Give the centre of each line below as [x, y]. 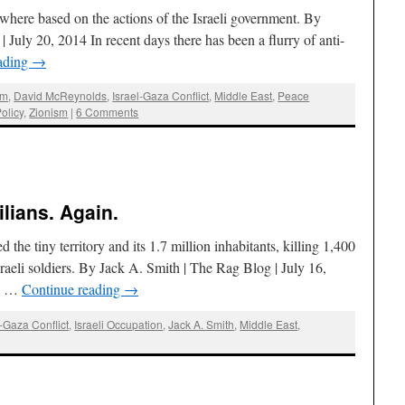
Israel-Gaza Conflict [161, 95]
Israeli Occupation [119, 324]
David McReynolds [61, 95]
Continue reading [73, 289]
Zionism [49, 111]
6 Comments [108, 111]
